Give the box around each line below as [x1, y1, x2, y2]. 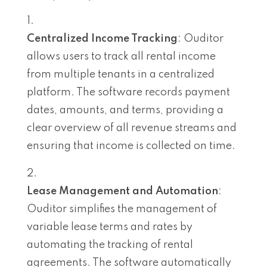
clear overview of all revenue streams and [27, 122, 237, 133]
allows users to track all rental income [27, 51, 216, 62]
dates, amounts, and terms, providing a [27, 104, 223, 116]
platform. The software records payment [27, 86, 230, 98]
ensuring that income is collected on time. [27, 140, 235, 151]
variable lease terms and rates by [27, 221, 193, 232]
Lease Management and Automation [27, 185, 218, 197]
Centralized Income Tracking [27, 33, 178, 44]
